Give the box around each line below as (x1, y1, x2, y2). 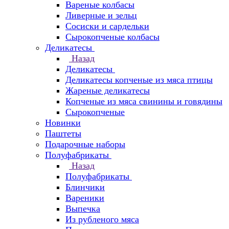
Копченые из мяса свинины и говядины (65, 96, 222, 106)
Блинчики (65, 182, 105, 192)
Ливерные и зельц (65, 10, 137, 20)
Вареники (65, 193, 104, 203)
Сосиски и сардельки (65, 21, 149, 31)
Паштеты (45, 128, 81, 139)
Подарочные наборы (45, 139, 125, 149)
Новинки (45, 118, 81, 128)
